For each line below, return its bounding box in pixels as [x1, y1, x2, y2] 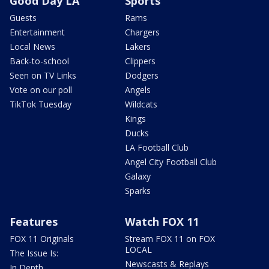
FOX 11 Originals [10, 232, 74, 244]
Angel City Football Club [125, 156, 217, 168]
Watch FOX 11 [125, 214, 199, 229]
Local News [10, 40, 55, 52]
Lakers [125, 40, 151, 52]
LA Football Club [125, 141, 189, 153]
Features [10, 214, 58, 229]
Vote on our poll [10, 83, 72, 95]
